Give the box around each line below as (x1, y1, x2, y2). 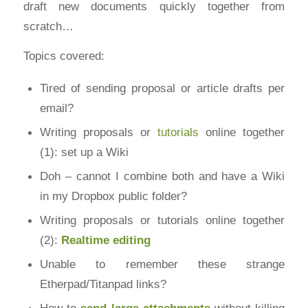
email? (39, 100, 74, 115)
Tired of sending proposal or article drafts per (39, 80, 285, 95)
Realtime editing (60, 232, 151, 247)
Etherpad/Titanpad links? (39, 276, 166, 291)
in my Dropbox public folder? (39, 188, 187, 203)
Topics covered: (23, 49, 104, 63)
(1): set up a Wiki (39, 144, 129, 159)
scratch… (23, 19, 74, 33)
